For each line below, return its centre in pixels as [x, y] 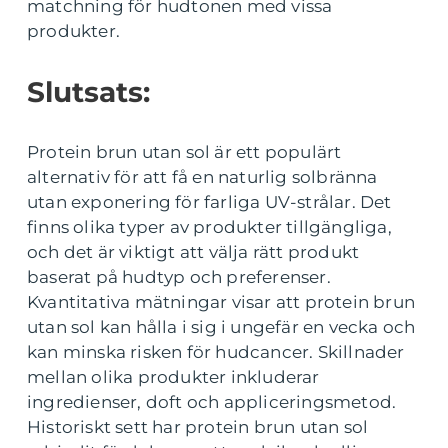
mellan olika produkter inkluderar [173, 376]
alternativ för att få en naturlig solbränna [202, 176]
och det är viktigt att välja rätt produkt [193, 251]
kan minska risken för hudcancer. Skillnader [216, 351]
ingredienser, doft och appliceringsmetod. [212, 401]
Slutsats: [88, 91]
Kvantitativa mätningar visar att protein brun [221, 301]
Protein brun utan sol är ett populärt [184, 151]
